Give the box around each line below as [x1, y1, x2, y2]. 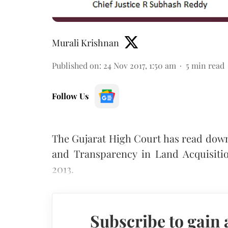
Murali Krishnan [52, 36, 119, 49]
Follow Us [52, 90, 89, 101]
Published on [52, 60, 99, 71]
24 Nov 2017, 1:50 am [103, 60, 176, 71]
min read [191, 60, 224, 71]
